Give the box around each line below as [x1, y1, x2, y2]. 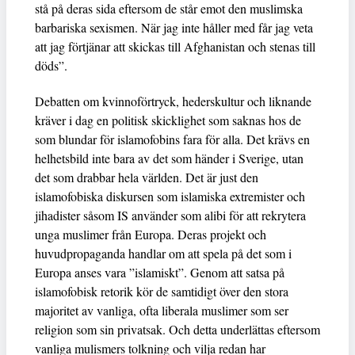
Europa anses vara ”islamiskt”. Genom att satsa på [35, 263, 284, 281]
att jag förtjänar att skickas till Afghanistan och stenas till [35, 37, 315, 55]
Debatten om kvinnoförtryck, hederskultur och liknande [35, 92, 311, 109]
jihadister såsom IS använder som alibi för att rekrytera [35, 206, 306, 223]
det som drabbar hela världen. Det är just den [35, 168, 258, 185]
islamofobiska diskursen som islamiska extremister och [35, 187, 305, 204]
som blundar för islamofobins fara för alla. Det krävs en [35, 130, 310, 147]
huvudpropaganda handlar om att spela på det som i [35, 244, 292, 261]
